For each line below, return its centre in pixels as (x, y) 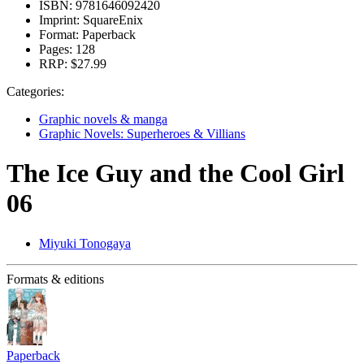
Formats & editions (55, 279)
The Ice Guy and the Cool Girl (175, 173)
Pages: (56, 49)
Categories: (35, 91)
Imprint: (59, 20)
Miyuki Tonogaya (85, 243)
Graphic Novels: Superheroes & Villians (142, 134)
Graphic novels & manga (103, 119)
